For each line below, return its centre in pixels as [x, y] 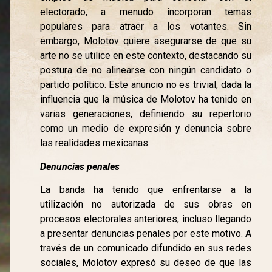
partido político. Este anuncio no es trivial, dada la [146, 85]
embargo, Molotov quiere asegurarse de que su [146, 41]
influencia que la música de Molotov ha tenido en [146, 100]
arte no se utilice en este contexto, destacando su [146, 56]
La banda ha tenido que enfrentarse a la [146, 190]
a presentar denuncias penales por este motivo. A [146, 234]
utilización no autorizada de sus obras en [146, 205]
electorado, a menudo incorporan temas [146, 12]
